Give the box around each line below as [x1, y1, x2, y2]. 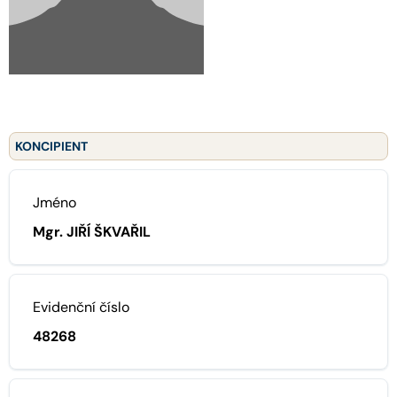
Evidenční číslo [33, 297, 129, 316]
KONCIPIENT [15, 137, 88, 154]
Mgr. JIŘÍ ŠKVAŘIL [33, 222, 151, 241]
